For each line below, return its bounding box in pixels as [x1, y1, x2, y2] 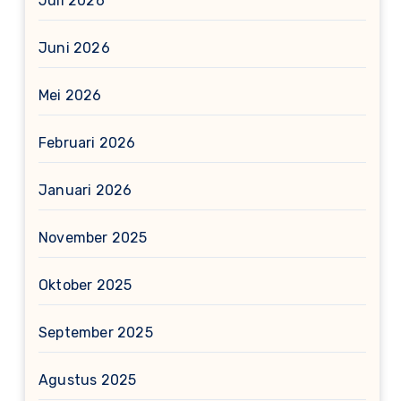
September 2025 [38, 324, 153, 341]
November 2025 [38, 229, 148, 246]
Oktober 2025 [38, 277, 132, 294]
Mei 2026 [38, 87, 102, 104]
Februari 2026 [38, 134, 136, 151]
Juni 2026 [38, 39, 110, 56]
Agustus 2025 [38, 371, 137, 388]
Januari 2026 [38, 182, 132, 199]
